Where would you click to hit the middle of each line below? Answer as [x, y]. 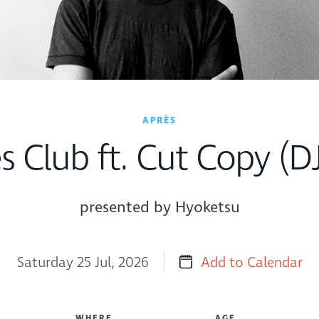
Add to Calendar [251, 263]
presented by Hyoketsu [159, 207]
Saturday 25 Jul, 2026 [84, 263]
